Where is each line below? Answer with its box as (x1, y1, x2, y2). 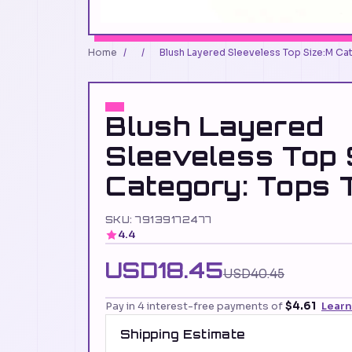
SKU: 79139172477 (105, 214, 212, 226)
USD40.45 (223, 266, 284, 282)
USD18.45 (105, 257, 223, 284)
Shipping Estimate (120, 327, 246, 343)
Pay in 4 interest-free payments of (105, 299, 285, 313)
